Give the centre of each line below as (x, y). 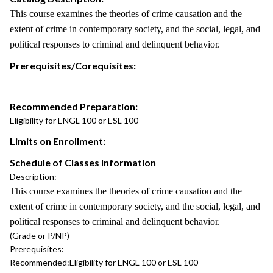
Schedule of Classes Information (83, 162)
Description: (33, 176)
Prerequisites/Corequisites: (73, 66)
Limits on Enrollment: (58, 141)
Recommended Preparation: (74, 106)
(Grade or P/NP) (40, 236)
